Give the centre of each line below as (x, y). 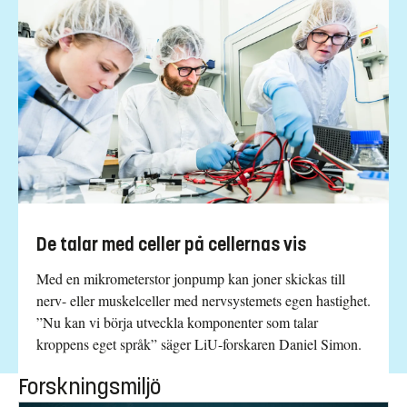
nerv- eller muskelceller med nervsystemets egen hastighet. (203, 301)
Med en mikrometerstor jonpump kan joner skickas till (191, 279)
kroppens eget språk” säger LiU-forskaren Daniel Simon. (199, 344)
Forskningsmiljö (89, 387)
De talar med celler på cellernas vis (171, 245)
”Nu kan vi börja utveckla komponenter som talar (177, 323)
